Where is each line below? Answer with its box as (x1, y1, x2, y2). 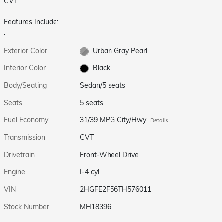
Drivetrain (4, 150, 35, 159)
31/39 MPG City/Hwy (80, 115, 147, 124)
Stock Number (4, 202, 49, 211)
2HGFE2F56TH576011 (80, 185, 152, 194)
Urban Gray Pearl (92, 46, 147, 55)
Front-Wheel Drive (80, 150, 140, 159)
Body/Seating (4, 81, 47, 90)
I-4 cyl (80, 167, 100, 176)
